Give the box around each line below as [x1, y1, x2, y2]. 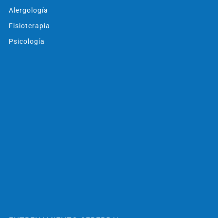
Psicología [8, 37, 45, 45]
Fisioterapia [8, 21, 50, 30]
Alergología [8, 6, 48, 14]
